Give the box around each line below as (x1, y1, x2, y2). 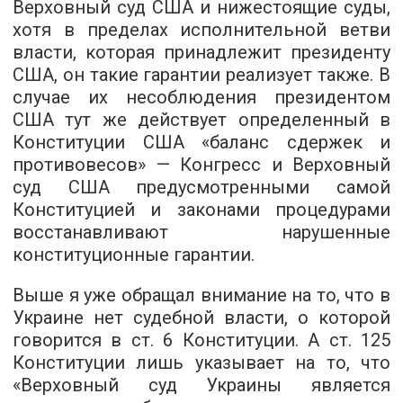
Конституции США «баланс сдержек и (13, 131, 390, 153)
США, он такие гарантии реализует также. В (13, 64, 390, 85)
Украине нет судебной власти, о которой (13, 307, 390, 328)
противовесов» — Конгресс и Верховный (13, 154, 390, 175)
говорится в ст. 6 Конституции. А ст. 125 (13, 329, 390, 351)
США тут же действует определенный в (13, 109, 390, 130)
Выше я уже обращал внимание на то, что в (13, 284, 390, 306)
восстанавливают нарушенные (13, 221, 390, 243)
